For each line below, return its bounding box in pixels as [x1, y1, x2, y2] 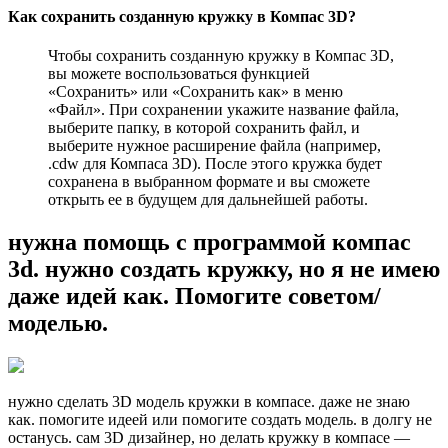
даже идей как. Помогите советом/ [8, 283, 381, 310]
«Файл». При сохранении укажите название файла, [48, 101, 399, 119]
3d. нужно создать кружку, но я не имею [8, 256, 440, 283]
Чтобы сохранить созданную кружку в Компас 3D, [48, 47, 394, 65]
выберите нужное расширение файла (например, [48, 137, 381, 155]
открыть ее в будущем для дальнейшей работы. [48, 191, 368, 209]
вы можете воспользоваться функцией [48, 65, 310, 83]
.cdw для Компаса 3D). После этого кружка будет [48, 155, 382, 173]
